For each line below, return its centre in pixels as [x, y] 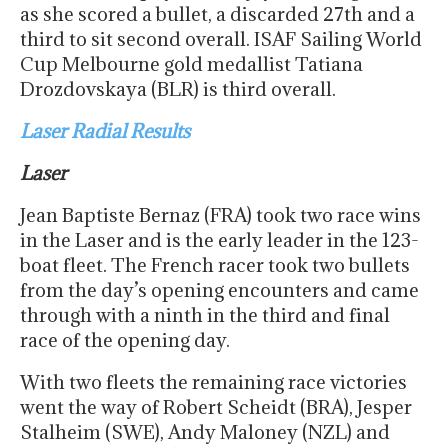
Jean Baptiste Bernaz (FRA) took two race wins [220, 215]
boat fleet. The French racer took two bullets [215, 265]
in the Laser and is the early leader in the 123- [219, 240]
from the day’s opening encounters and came [219, 290]
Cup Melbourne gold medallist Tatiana [191, 64]
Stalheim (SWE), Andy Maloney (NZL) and [205, 432]
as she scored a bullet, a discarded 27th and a [217, 14]
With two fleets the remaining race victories [213, 382]
